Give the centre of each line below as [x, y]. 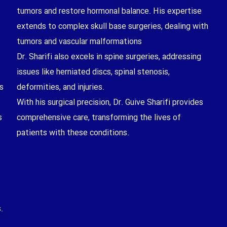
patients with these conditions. [73, 133]
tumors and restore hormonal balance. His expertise [109, 11]
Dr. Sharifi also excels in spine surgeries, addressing [109, 57]
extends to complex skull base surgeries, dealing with [112, 26]
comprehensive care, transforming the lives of [99, 118]
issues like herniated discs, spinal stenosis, [93, 72]
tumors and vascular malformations [79, 42]
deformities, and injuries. [60, 87]
